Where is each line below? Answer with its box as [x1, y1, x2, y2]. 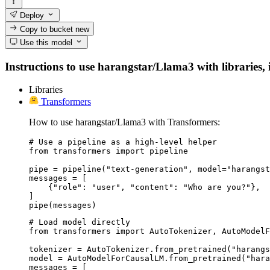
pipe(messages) [29, 201, 96, 210]
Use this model [17, 37, 73, 47]
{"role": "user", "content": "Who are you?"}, [29, 183, 260, 192]
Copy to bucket [17, 24, 76, 34]
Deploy [17, 11, 45, 20]
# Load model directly [29, 218, 130, 227]
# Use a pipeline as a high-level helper [29, 137, 217, 147]
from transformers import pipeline [29, 146, 188, 156]
